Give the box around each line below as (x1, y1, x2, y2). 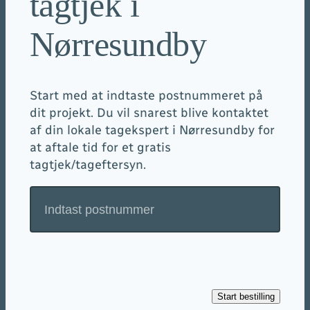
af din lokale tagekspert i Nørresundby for (29, 122, 275, 138)
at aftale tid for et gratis (29, 140, 171, 156)
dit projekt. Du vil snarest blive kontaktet (29, 105, 268, 121)
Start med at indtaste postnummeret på (29, 88, 263, 104)
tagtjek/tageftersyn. (29, 157, 146, 173)
